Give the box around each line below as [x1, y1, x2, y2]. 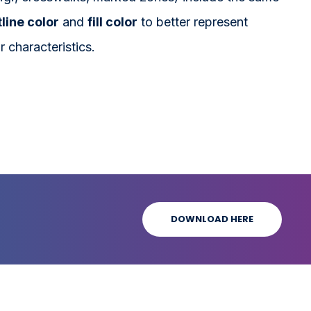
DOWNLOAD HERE [171, 212, 253, 226]
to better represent [137, 14, 248, 28]
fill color [87, 14, 137, 28]
